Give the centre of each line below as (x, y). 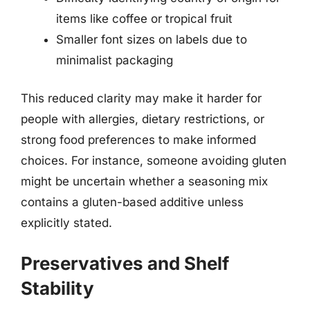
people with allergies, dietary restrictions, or (143, 119)
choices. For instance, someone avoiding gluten (154, 161)
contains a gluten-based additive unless (132, 202)
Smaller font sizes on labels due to (152, 39)
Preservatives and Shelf (125, 263)
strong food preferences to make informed (138, 140)
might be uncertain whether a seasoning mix (144, 181)
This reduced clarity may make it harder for (141, 98)
